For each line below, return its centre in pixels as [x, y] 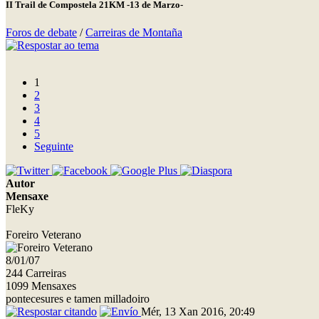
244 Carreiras [36, 273]
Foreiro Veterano [43, 234]
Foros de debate [41, 32]
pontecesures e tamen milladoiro [78, 298]
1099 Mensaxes [41, 286]
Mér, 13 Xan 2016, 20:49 [198, 311]
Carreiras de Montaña [134, 32]
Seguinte [54, 146]
